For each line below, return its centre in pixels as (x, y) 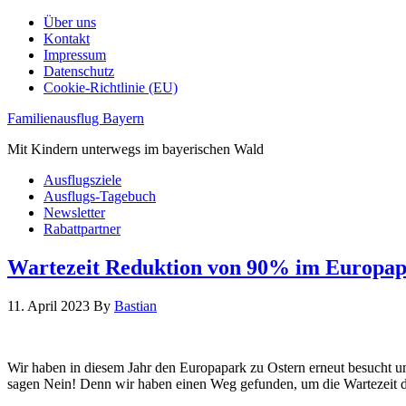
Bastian (135, 305)
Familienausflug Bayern (76, 118)
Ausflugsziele (82, 180)
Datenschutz (79, 71)
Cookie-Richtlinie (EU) (111, 87)
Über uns (70, 22)
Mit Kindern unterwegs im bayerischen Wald (135, 149)
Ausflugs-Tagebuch (100, 196)
